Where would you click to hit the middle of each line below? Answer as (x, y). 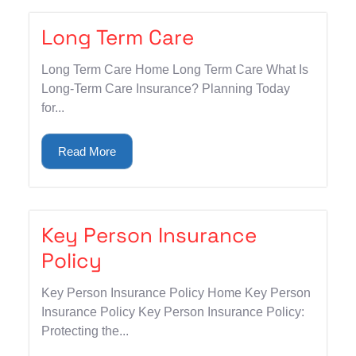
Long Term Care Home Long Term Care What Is (175, 69)
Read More (87, 151)
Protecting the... (85, 331)
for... (53, 107)
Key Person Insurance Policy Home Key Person (176, 292)
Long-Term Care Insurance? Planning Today (166, 88)
